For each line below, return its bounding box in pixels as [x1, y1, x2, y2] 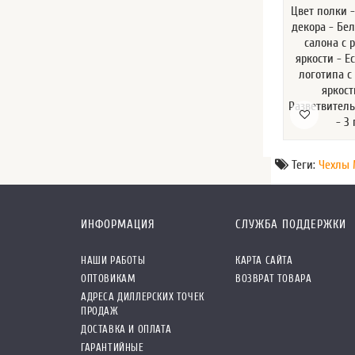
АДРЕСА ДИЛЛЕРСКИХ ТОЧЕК [81, 290, 204, 303]
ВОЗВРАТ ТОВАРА [235, 272, 312, 284]
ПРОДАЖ [81, 304, 119, 317]
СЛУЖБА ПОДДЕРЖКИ [235, 217, 346, 231]
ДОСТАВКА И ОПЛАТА [81, 323, 172, 335]
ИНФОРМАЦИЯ [81, 217, 155, 231]
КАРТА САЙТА [235, 254, 293, 266]
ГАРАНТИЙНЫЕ [81, 341, 144, 353]
